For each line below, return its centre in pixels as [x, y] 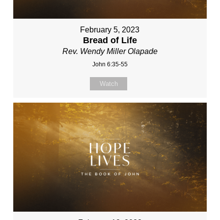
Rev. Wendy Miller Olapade [110, 51]
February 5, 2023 [110, 29]
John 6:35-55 [110, 64]
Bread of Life [110, 40]
